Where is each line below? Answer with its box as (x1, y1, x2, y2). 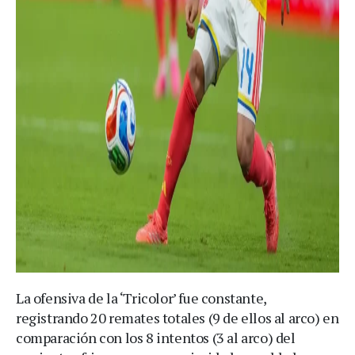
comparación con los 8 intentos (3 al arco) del (16, 327, 296, 347)
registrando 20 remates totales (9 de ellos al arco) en (16, 307, 339, 327)
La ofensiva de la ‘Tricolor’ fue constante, (16, 288, 266, 307)
